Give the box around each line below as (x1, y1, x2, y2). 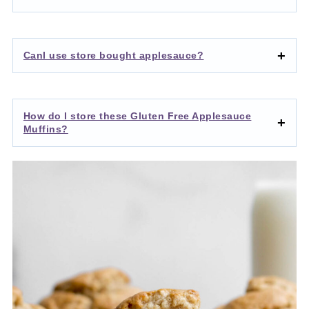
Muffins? (23, 123, 68, 135)
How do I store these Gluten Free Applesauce (23, 110, 252, 122)
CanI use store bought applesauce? (23, 50, 204, 61)
